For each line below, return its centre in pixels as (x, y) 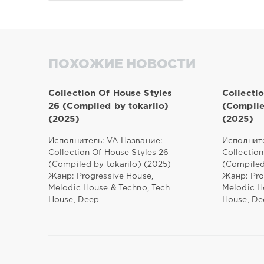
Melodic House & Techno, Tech (109, 188)
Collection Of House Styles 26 (109, 152)
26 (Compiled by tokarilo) (108, 106)
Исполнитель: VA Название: (105, 141)
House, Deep (74, 199)
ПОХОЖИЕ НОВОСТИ (122, 65)
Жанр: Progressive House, (101, 176)
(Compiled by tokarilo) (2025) (110, 164)
